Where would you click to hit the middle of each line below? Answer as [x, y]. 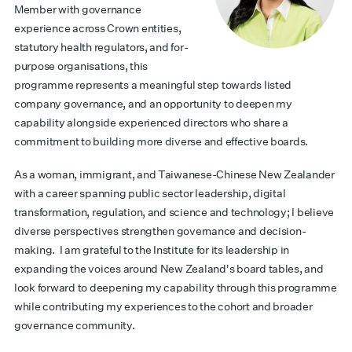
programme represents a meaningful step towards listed [153, 85]
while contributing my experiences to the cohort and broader [163, 306]
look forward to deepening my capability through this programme [176, 288]
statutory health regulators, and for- [101, 47]
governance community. [75, 325]
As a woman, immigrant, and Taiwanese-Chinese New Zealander [174, 174]
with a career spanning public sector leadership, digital [150, 193]
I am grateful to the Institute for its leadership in [174, 250]
